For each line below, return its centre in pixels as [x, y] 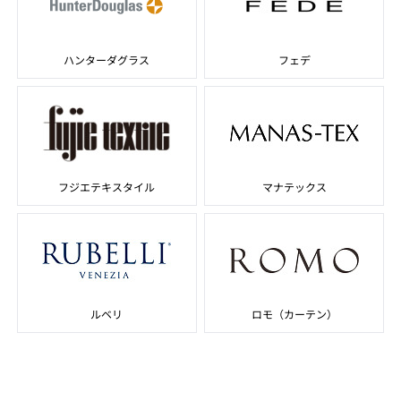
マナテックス [294, 187]
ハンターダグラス [107, 60]
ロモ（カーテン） [294, 314]
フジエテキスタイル [107, 187]
